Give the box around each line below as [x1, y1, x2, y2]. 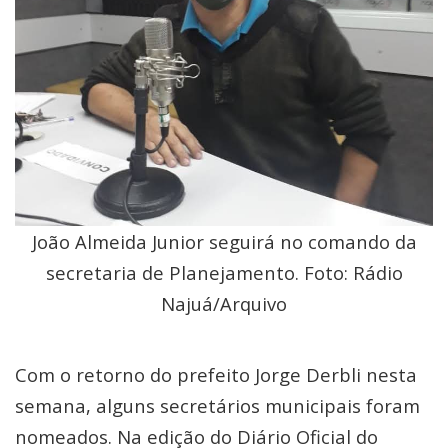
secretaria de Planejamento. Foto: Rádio [45, 260, 403, 285]
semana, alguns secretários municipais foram [15, 393, 420, 418]
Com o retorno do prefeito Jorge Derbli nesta [15, 362, 417, 387]
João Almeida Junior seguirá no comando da [31, 229, 417, 254]
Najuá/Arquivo [161, 291, 287, 316]
